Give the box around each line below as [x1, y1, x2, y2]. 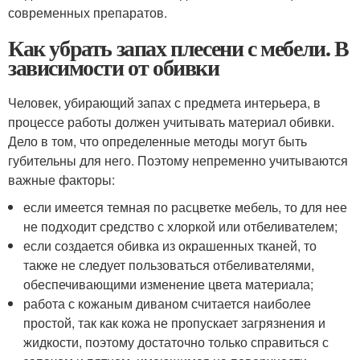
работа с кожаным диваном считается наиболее [23, 293, 312, 313]
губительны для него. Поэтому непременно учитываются [8, 150, 348, 170]
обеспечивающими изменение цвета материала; [23, 274, 314, 293]
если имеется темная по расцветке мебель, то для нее [23, 197, 348, 216]
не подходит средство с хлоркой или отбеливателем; [23, 216, 338, 235]
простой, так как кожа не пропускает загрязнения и [23, 313, 326, 332]
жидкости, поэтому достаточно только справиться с [23, 332, 329, 351]
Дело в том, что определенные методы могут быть [8, 131, 307, 150]
